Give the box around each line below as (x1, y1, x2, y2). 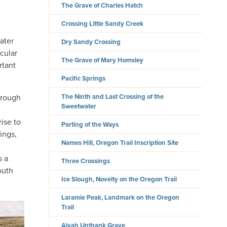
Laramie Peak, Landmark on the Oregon (61, 193, 180, 203)
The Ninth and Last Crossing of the (61, 92, 164, 102)
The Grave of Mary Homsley (61, 55, 144, 65)
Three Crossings (61, 156, 110, 166)
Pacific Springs (61, 73, 106, 84)
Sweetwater (61, 101, 97, 111)
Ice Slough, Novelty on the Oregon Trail (61, 174, 177, 184)
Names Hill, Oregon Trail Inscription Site (61, 138, 179, 148)
